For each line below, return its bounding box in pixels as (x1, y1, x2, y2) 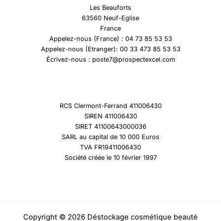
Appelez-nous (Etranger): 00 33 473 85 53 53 (40, 45, 181, 53)
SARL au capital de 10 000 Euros (62, 133, 159, 141)
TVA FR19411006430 (80, 143, 141, 151)
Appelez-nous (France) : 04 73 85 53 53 (49, 35, 172, 43)
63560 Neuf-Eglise (82, 14, 139, 22)
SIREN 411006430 (84, 112, 137, 120)
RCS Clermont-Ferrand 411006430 (59, 102, 162, 110)
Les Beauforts (90, 4, 131, 12)
